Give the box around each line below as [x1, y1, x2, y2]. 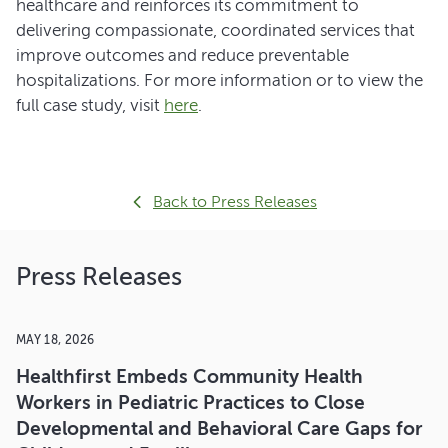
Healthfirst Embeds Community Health [16, 365, 363, 388]
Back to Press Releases [153, 192, 317, 211]
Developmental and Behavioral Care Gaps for [16, 417, 423, 440]
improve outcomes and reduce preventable [16, 45, 349, 65]
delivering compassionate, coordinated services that [16, 20, 415, 40]
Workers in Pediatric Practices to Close [16, 391, 365, 414]
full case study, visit [16, 95, 164, 115]
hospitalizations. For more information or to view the [16, 70, 423, 90]
